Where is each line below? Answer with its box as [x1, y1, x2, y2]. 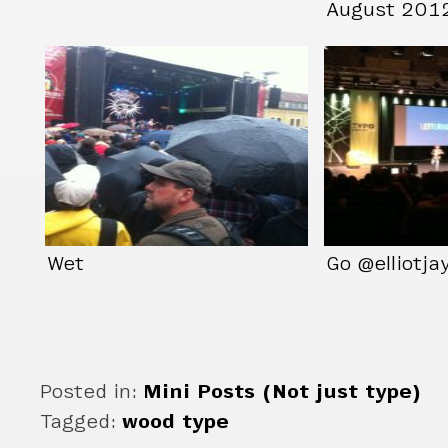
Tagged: [40, 411, 123, 433]
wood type [122, 411, 230, 433]
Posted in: [40, 381, 144, 403]
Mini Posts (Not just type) [143, 381, 422, 403]
